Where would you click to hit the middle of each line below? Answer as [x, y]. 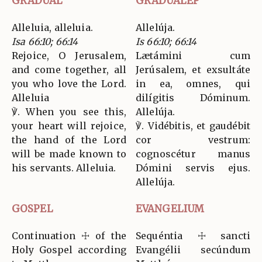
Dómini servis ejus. [193, 168]
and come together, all [69, 69]
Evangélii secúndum [193, 249]
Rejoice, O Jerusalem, [69, 55]
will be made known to [69, 154]
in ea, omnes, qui [193, 83]
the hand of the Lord [69, 139]
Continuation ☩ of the [69, 235]
